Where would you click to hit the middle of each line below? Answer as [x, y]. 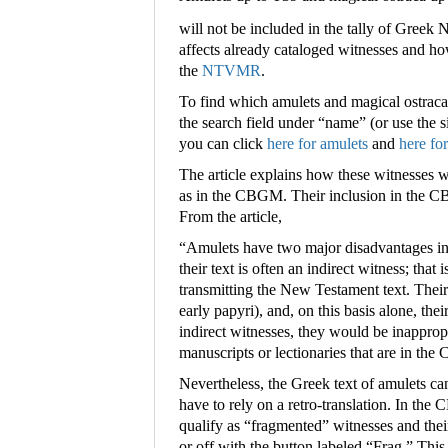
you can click [223, 144]
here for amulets [317, 144]
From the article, [230, 217]
